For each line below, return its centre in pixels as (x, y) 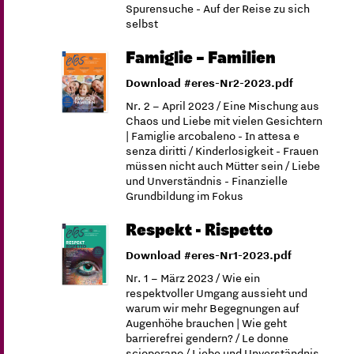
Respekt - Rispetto (200, 230)
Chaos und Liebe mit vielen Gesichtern (224, 120)
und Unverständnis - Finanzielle (207, 180)
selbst (142, 23)
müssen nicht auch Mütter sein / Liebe (223, 165)
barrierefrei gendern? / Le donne (207, 337)
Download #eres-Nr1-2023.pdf (209, 254)
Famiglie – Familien (201, 57)
